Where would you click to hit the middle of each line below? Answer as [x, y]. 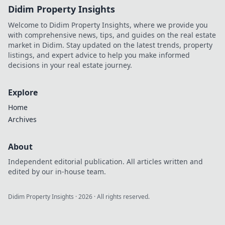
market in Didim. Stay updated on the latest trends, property [110, 45]
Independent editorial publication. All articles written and [105, 161]
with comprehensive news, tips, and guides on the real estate [112, 35]
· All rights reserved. [121, 197]
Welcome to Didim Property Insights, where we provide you [108, 25]
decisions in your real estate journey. [70, 65]
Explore [23, 92]
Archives [22, 119]
